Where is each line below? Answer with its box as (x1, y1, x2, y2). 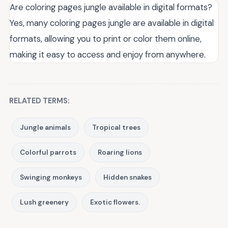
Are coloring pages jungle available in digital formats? (10, 2, 212, 13)
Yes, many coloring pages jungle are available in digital (10, 17, 214, 29)
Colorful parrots (20, 148, 76, 157)
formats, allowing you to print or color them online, (10, 33, 202, 45)
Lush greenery (20, 198, 69, 207)
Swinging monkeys (20, 173, 82, 182)
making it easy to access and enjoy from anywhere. (10, 49, 206, 61)
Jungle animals (20, 123, 71, 132)
